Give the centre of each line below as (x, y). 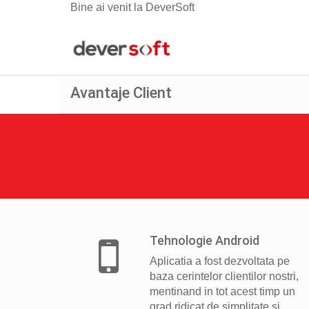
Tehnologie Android (205, 240)
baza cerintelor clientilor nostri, (224, 276)
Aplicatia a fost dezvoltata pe (220, 261)
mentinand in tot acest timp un (222, 291)
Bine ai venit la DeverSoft (132, 7)
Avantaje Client (121, 93)
